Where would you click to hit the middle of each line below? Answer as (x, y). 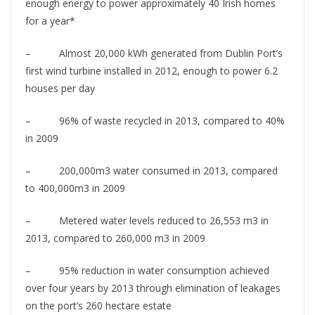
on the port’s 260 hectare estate (98, 306)
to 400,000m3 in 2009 (75, 188)
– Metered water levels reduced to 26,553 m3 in (147, 221)
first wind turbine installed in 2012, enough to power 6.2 (152, 71)
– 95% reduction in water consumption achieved (147, 271)
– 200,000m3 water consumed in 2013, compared (152, 171)
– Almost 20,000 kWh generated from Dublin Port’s (154, 53)
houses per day (60, 89)
